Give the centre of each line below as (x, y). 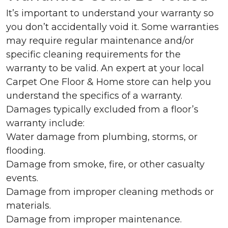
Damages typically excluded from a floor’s (102, 109)
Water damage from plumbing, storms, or (102, 137)
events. (22, 178)
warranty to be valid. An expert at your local (105, 68)
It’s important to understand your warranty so (110, 13)
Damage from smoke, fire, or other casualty (105, 164)
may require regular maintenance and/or (100, 41)
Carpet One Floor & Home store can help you (109, 82)
